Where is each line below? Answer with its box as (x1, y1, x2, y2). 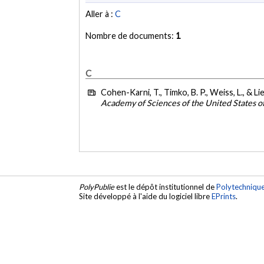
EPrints (212, 192, 236, 202)
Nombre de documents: (85, 31, 176, 41)
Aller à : (85, 9, 115, 19)
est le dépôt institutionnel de (114, 182, 217, 192)
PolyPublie (79, 182, 115, 192)
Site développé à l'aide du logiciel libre (79, 192, 212, 202)
